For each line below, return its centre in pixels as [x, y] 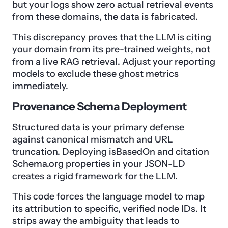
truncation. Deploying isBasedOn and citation [111, 152]
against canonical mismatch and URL [93, 140]
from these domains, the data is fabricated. [105, 17]
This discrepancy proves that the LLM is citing [112, 37]
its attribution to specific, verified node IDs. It [109, 209]
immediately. [40, 86]
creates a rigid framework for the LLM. [95, 176]
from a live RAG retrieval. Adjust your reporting [114, 62]
